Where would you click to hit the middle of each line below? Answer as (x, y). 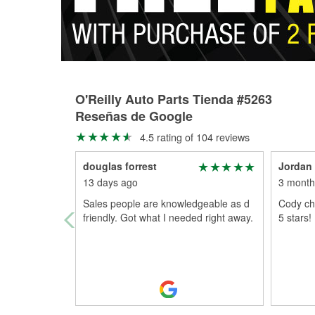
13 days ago (110, 182)
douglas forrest (120, 166)
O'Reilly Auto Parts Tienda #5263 (174, 99)
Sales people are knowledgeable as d (166, 203)
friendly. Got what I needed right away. (168, 217)
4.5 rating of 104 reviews (193, 137)
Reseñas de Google (134, 116)
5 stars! (295, 217)
